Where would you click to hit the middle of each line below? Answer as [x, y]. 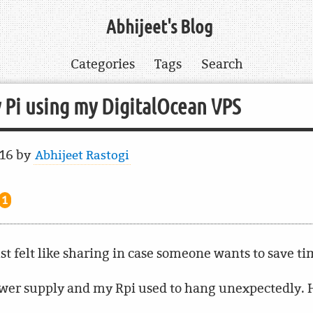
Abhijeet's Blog [159, 27]
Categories [102, 64]
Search [222, 64]
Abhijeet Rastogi [82, 155]
